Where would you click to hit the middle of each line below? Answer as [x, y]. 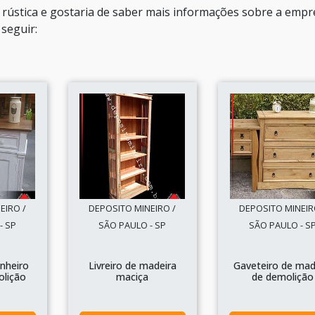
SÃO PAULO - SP [133, 225]
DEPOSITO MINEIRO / [133, 208]
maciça [133, 277]
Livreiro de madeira [132, 265]
